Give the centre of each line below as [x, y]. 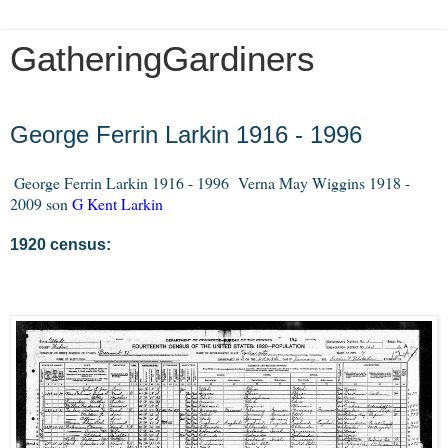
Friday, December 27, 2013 [115, 115]
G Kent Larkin [117, 203]
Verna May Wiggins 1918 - [324, 182]
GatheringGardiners [162, 59]
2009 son [41, 203]
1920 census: [62, 244]
